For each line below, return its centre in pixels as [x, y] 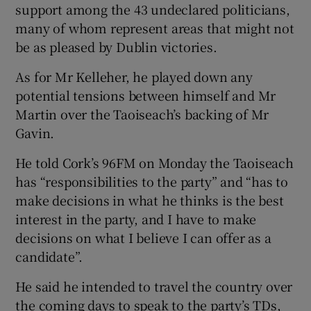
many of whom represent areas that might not [155, 28]
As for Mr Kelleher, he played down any [134, 77]
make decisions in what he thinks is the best [150, 200]
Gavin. [35, 133]
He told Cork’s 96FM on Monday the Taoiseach [154, 163]
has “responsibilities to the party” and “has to [152, 182]
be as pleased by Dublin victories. [116, 47]
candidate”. [49, 257]
